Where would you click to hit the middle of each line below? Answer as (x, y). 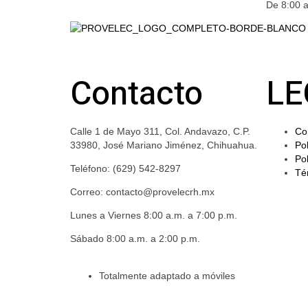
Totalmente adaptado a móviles (167, 275)
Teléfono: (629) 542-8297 (125, 168)
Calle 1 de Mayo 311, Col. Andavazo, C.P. (160, 131)
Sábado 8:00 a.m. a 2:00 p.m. (135, 238)
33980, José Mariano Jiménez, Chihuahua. (164, 145)
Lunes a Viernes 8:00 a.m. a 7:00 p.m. (154, 215)
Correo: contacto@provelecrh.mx (142, 191)
